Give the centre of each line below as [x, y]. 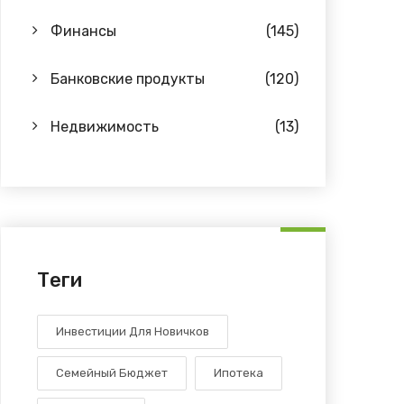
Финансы [83, 31]
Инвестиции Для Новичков [133, 331]
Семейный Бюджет [112, 373]
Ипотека [239, 373]
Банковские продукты [128, 79]
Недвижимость [105, 127]
